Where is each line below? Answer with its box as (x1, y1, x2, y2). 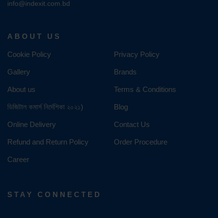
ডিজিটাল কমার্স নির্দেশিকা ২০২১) (7, 103, 83, 111)
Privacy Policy (114, 50, 160, 58)
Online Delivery (7, 120, 56, 128)
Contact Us (114, 120, 150, 128)
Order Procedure (114, 138, 167, 146)
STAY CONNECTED (7, 190, 102, 199)
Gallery (7, 68, 30, 76)
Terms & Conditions (114, 85, 176, 93)
